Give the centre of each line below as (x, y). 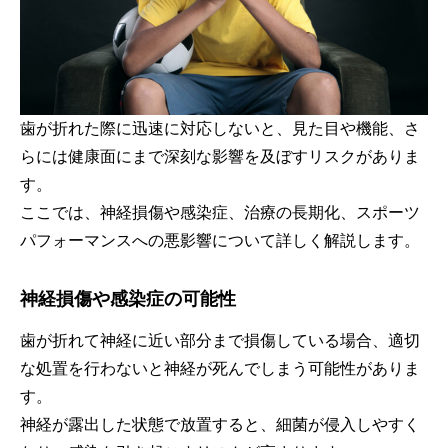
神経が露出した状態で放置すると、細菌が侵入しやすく (220, 425)
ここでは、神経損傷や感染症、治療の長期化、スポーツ (220, 213)
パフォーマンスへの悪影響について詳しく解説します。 (220, 241)
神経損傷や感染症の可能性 (128, 299)
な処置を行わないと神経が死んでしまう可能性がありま (220, 369)
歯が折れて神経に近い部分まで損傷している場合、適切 (220, 341)
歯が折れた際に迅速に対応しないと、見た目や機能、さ (220, 129)
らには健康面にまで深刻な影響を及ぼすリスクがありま (220, 157)
